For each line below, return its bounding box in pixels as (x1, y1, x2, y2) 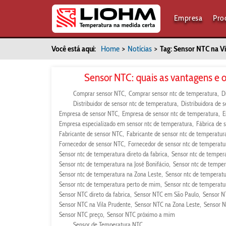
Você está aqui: (51, 44, 96, 53)
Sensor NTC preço (59, 210, 103, 218)
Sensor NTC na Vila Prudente (59, 200, 131, 208)
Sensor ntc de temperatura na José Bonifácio (59, 160, 169, 168)
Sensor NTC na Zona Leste (135, 200, 200, 208)
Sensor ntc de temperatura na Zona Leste (59, 170, 161, 178)
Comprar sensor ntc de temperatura (129, 89, 217, 97)
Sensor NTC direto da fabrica (59, 190, 130, 198)
